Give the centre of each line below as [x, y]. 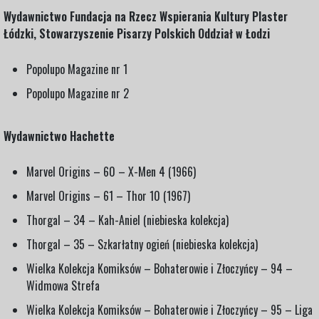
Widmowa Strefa [63, 285]
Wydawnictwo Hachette [59, 136]
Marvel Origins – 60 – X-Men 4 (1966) [111, 171]
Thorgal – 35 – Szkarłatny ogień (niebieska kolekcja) [142, 244]
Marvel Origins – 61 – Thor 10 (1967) [108, 195]
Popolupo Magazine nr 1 [77, 69]
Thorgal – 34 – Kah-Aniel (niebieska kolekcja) [127, 220]
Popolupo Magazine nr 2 [78, 93]
